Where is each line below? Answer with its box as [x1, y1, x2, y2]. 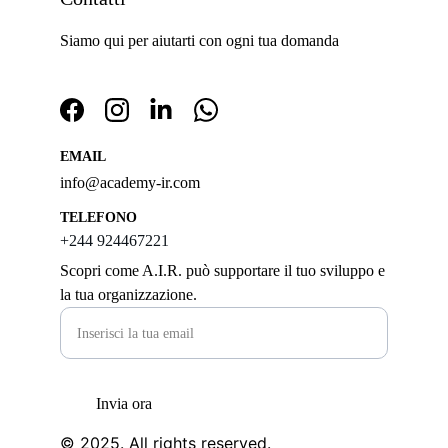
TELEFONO [60, 210, 137, 225]
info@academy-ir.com [60, 174, 200, 191]
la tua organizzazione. [60, 286, 197, 303]
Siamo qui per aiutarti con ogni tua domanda [60, 32, 339, 49]
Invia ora [96, 395, 152, 412]
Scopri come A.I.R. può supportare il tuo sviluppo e [60, 262, 385, 279]
